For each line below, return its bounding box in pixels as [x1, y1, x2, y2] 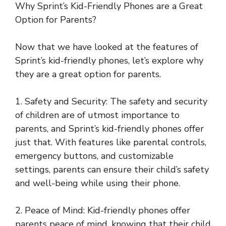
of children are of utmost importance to [15, 109, 180, 122]
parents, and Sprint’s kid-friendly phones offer [15, 123, 204, 135]
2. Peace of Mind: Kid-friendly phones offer [15, 204, 190, 217]
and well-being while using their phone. [15, 177, 180, 190]
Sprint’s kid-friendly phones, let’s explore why [15, 54, 203, 67]
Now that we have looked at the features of [15, 41, 198, 53]
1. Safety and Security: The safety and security [15, 95, 207, 108]
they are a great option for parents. [15, 68, 161, 81]
